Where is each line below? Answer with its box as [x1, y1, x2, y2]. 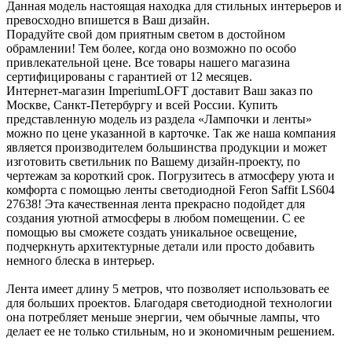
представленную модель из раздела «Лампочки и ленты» [6, 112, 312, 126]
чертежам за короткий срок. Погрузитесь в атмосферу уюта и [6, 168, 335, 182]
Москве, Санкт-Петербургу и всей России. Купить [6, 97, 277, 112]
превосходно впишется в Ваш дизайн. [6, 13, 210, 27]
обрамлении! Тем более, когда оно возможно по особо [6, 41, 296, 55]
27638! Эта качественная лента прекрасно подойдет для [6, 196, 305, 211]
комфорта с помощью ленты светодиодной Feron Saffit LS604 [6, 182, 335, 196]
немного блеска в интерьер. [6, 253, 155, 267]
